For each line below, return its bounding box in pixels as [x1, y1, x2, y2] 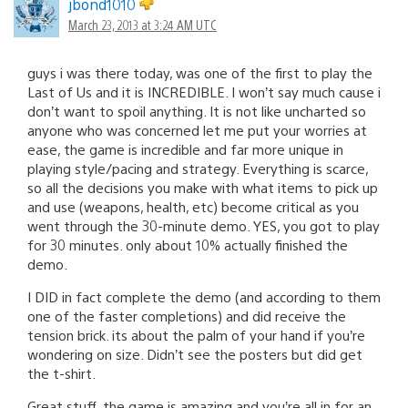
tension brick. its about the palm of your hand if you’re [27, 325, 365, 343]
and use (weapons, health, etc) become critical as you [27, 197, 359, 215]
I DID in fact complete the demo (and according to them [27, 287, 381, 305]
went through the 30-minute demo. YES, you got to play [27, 216, 380, 234]
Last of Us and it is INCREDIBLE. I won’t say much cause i [27, 82, 381, 100]
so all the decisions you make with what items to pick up [27, 178, 378, 196]
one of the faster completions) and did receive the [27, 306, 346, 324]
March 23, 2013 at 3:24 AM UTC [68, 15, 217, 33]
